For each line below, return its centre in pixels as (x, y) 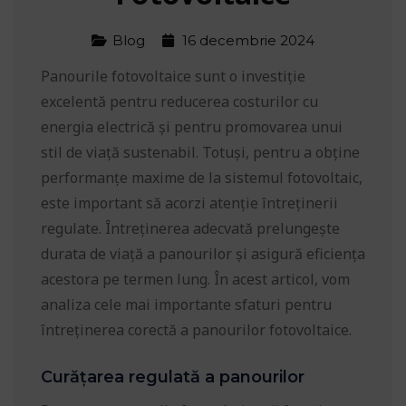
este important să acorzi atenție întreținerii (189, 203)
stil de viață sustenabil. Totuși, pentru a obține (200, 153)
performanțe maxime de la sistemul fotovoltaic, (202, 178)
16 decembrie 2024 (246, 41)
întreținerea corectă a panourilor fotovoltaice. (196, 330)
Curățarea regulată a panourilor (173, 377)
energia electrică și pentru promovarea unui (192, 127)
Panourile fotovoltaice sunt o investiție (173, 77)
